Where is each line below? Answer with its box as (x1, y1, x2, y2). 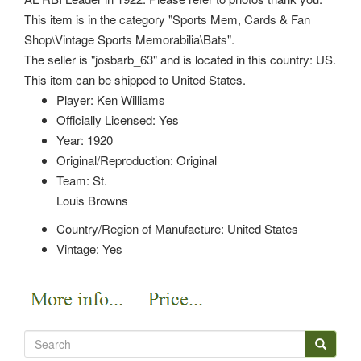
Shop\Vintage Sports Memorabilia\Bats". (24, 30, 234, 48)
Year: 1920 (56, 131, 113, 148)
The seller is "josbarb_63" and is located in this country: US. (24, 50, 336, 68)
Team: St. (56, 171, 107, 189)
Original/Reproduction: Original (56, 151, 217, 168)
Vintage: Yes (56, 239, 122, 257)
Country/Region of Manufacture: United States (56, 219, 298, 237)
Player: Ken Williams (56, 90, 165, 108)
